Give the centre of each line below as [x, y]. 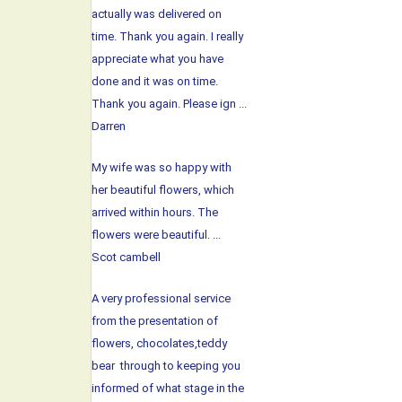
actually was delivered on [157, 14]
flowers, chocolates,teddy [159, 343]
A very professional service [161, 298]
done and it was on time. [155, 81]
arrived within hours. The [155, 212]
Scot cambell [126, 257]
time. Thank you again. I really [167, 36]
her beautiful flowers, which [163, 190]
